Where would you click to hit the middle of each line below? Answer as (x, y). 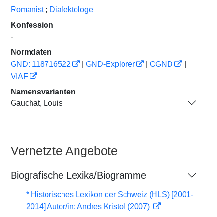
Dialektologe (71, 9)
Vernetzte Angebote (64, 151)
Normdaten (31, 52)
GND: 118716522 (41, 64)
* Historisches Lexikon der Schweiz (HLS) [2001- (110, 194)
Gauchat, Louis (37, 103)
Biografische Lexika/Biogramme (78, 175)
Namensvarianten (43, 92)
